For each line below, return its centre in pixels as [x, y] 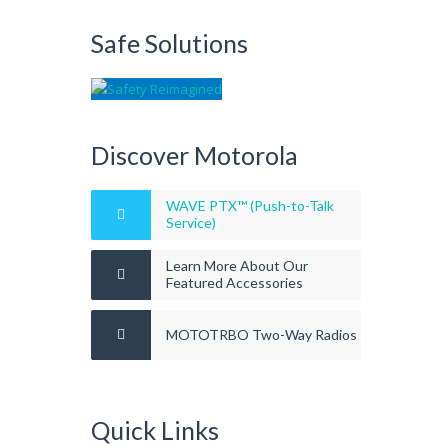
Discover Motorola [194, 155]
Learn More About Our [237, 266]
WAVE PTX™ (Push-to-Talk [250, 206]
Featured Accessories [234, 283]
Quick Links [155, 430]
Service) [191, 223]
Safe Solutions [169, 43]
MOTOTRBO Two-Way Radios [261, 334]
